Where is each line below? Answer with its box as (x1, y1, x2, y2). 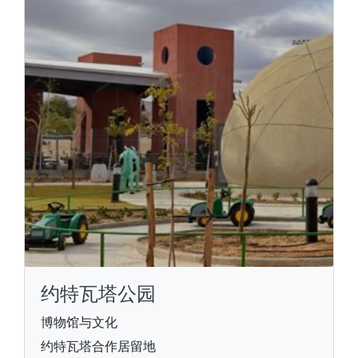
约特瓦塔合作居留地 (41, 338, 156, 354)
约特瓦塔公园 (41, 282, 156, 305)
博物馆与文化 (41, 314, 117, 330)
